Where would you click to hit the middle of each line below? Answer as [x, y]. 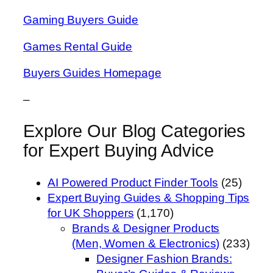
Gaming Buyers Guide [81, 20]
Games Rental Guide [78, 46]
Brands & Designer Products [146, 229]
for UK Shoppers [91, 213]
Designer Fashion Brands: [164, 259]
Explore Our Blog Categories [135, 131]
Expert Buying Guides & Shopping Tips [149, 198]
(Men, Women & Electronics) [146, 244]
